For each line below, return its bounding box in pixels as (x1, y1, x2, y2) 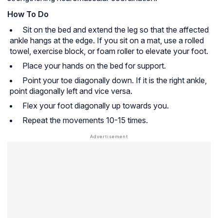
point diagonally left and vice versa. (10, 86, 132, 96)
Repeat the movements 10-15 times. (20, 115, 148, 126)
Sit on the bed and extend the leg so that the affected (20, 25, 209, 35)
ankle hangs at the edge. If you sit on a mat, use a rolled (10, 36, 204, 46)
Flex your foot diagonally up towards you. (20, 101, 169, 111)
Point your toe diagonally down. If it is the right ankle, (20, 75, 207, 86)
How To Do (7, 9, 49, 19)
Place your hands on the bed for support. (20, 61, 166, 71)
